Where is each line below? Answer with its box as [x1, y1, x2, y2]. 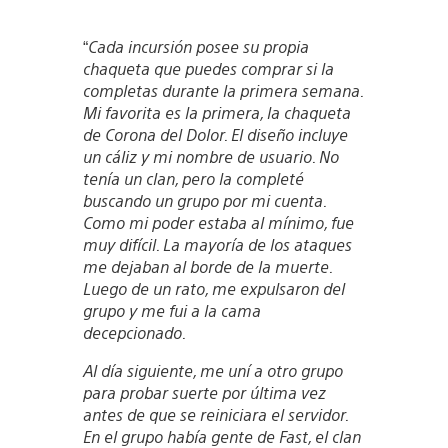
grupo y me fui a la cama [82, 299, 261, 321]
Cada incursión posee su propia [87, 35, 309, 57]
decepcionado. [82, 321, 186, 343]
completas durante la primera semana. [82, 79, 363, 101]
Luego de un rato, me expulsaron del [82, 277, 345, 299]
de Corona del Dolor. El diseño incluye [82, 123, 348, 145]
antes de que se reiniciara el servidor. [82, 403, 348, 425]
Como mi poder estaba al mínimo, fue [82, 211, 354, 233]
